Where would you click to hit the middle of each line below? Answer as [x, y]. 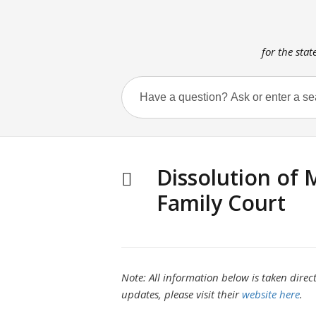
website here [271, 294]
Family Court [221, 203]
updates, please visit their [182, 294]
